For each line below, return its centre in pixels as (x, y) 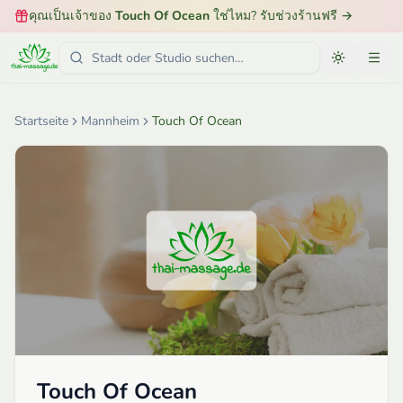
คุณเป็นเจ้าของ (72, 16)
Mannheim (110, 121)
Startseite (41, 121)
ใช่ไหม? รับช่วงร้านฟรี (273, 16)
